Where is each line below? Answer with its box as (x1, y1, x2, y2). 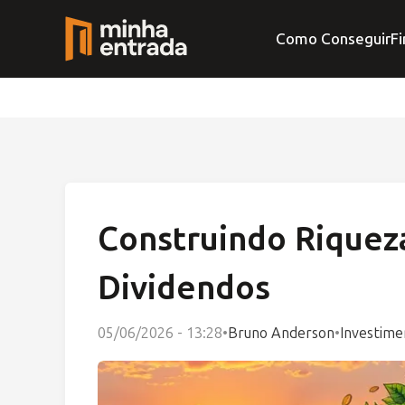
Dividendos (98, 268, 270, 307)
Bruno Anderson (228, 324, 334, 342)
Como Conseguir (275, 29, 391, 48)
